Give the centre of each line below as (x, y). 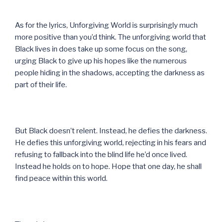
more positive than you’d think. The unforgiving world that (111, 37)
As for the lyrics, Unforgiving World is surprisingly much (106, 25)
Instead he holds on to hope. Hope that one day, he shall (108, 166)
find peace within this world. (61, 178)
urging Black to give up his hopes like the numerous (101, 61)
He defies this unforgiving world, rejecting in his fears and (111, 142)
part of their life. (41, 84)
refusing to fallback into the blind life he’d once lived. (101, 154)
